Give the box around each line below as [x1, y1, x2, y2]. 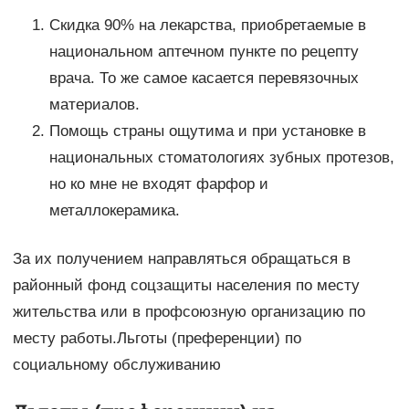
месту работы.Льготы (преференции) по [12, 330, 301, 348]
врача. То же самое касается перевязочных [48, 69, 359, 88]
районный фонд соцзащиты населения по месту [12, 277, 360, 295]
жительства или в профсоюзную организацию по [12, 303, 365, 321]
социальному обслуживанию [12, 356, 221, 374]
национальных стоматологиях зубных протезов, [48, 149, 394, 167]
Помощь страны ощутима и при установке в [48, 122, 366, 141]
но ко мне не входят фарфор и [48, 175, 268, 194]
